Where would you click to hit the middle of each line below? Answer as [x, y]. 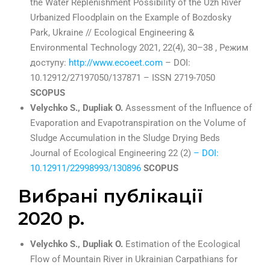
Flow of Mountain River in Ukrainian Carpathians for [134, 259]
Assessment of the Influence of [189, 108]
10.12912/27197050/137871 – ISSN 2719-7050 [123, 78]
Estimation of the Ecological [183, 244]
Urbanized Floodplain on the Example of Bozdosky [131, 18]
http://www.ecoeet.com [116, 63]
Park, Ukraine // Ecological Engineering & [112, 33]
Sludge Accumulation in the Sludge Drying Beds [125, 138]
